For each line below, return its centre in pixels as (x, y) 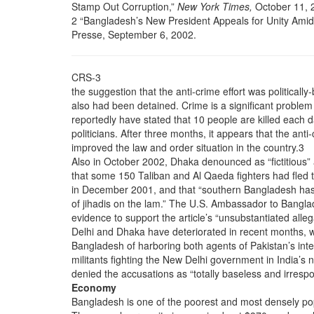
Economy (94, 287)
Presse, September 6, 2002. (134, 34)
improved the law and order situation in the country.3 (188, 147)
